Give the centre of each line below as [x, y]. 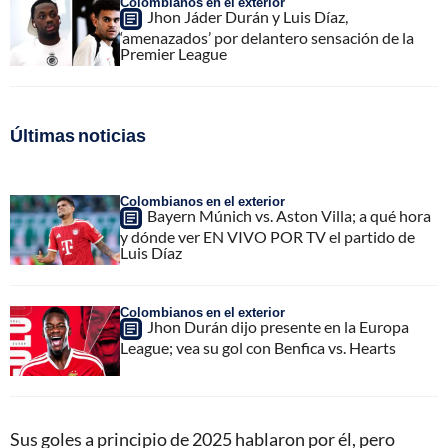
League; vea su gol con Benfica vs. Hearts [258, 348]
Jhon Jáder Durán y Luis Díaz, [247, 17]
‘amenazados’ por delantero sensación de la [267, 38]
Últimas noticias [78, 135]
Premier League [173, 54]
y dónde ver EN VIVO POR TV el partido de [267, 237]
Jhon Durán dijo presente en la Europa [278, 327]
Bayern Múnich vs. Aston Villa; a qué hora [289, 216]
